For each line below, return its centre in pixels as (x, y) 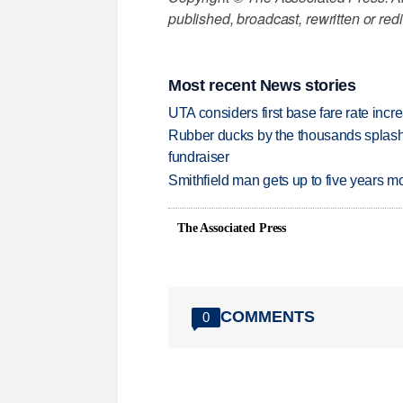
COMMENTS (268, 317)
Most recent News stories (262, 85)
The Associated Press (232, 228)
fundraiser (199, 157)
